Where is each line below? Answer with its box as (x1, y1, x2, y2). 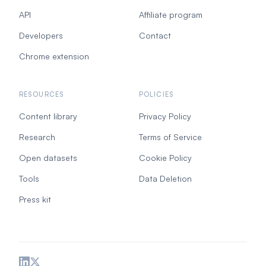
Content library (19, 111, 77, 121)
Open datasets (19, 153, 77, 163)
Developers (19, 30, 63, 40)
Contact (139, 30, 171, 40)
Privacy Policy (139, 111, 191, 121)
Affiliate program (139, 9, 202, 20)
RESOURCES (19, 90, 64, 99)
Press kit (19, 194, 51, 204)
